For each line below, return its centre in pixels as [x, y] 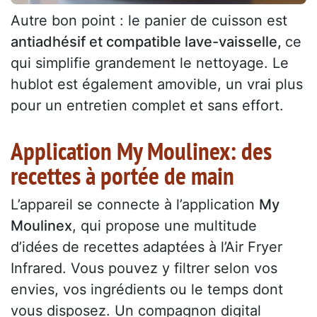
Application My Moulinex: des [141, 150]
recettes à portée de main [122, 175]
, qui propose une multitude [165, 225]
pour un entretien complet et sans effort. [147, 105]
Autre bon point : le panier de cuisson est [149, 20]
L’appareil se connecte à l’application [135, 204]
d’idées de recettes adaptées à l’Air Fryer [146, 247]
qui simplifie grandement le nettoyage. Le [150, 63]
